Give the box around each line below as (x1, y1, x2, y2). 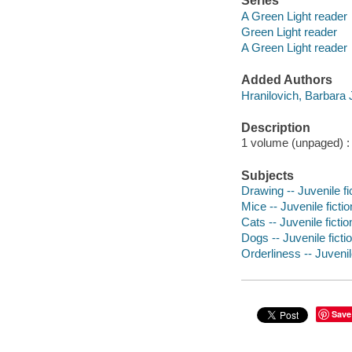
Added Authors (240, 73, 332, 87)
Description (240, 120, 310, 134)
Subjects (240, 168, 294, 182)
